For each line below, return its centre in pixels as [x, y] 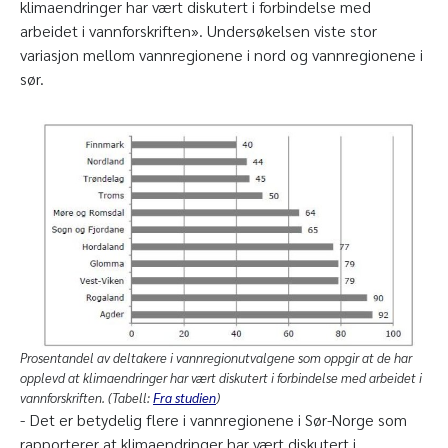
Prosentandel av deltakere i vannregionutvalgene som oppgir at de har [216, 357]
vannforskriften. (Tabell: [86, 397]
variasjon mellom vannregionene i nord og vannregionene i [221, 55]
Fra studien [184, 397]
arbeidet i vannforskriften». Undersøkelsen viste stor [198, 31]
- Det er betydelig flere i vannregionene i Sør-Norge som [213, 419]
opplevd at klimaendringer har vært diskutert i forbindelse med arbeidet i [221, 377]
